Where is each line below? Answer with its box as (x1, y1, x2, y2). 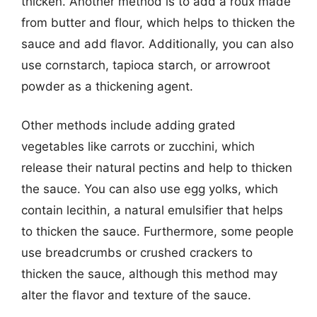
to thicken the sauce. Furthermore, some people (21, 224, 294, 238)
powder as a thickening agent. (21, 79, 193, 93)
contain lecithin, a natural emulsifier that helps (21, 203, 283, 217)
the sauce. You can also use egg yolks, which (21, 182, 278, 196)
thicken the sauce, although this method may (21, 267, 277, 281)
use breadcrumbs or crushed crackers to (21, 246, 253, 260)
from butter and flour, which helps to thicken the (21, 15, 295, 30)
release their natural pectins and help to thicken (21, 161, 292, 175)
